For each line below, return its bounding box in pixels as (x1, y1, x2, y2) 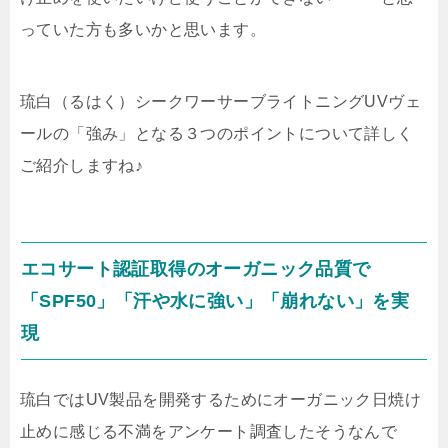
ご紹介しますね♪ (20, 157, 144, 175)
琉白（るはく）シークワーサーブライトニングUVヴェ (20, 93, 421, 111)
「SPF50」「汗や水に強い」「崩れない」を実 (21, 291, 410, 312)
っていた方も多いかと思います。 (20, 21, 266, 39)
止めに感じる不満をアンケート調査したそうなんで (20, 423, 398, 441)
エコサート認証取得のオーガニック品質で (21, 259, 371, 280)
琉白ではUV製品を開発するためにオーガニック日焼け (20, 391, 421, 409)
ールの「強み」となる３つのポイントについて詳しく (20, 125, 414, 143)
